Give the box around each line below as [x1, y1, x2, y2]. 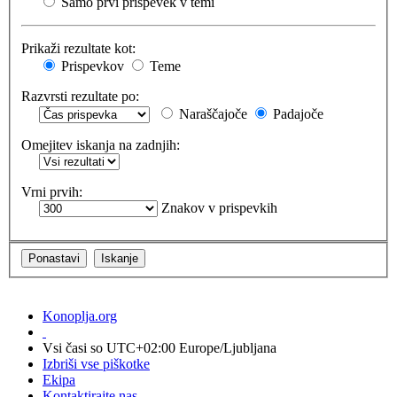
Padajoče [269, 106, 323, 122]
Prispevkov [58, 58, 124, 74]
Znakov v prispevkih [158, 200, 277, 216]
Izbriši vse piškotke [43, 355, 150, 371]
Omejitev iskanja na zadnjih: [21, 137, 180, 153]
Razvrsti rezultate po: [21, 89, 139, 105]
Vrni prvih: [21, 184, 82, 200]
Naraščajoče [175, 106, 247, 122]
